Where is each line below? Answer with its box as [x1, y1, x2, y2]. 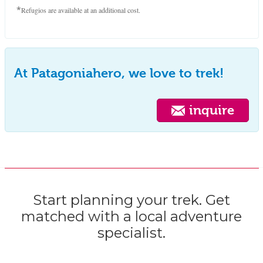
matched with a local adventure [21, 207, 242, 225]
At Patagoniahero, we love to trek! [14, 65, 224, 81]
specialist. [97, 224, 166, 241]
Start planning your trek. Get [33, 191, 230, 208]
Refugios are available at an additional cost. [21, 5, 140, 15]
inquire [186, 102, 234, 118]
